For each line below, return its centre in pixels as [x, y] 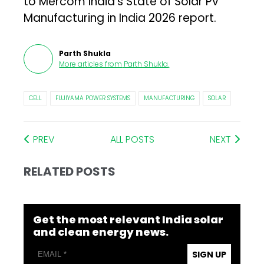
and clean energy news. [101, 232]
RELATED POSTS [70, 171]
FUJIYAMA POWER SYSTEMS [93, 98]
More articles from [91, 64]
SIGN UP [209, 254]
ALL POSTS [132, 139]
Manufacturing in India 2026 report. [120, 18]
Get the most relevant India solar [128, 219]
